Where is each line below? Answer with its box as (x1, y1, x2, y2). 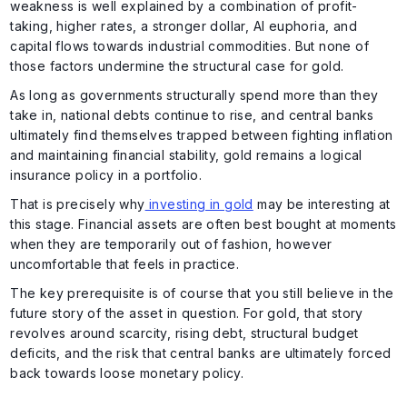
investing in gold (144, 195, 253, 212)
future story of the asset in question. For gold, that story (10, 304, 363, 321)
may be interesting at (253, 195, 391, 212)
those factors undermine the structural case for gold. (10, 57, 344, 74)
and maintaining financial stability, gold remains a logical (10, 146, 362, 163)
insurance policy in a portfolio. (10, 166, 202, 183)
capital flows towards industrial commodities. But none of (10, 37, 369, 54)
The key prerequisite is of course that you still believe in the (10, 284, 394, 301)
